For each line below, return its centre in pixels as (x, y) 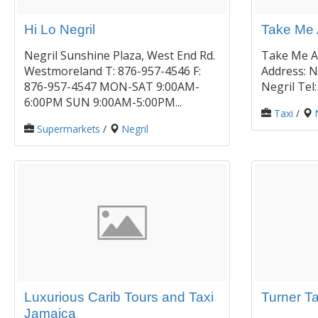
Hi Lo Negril (60, 30)
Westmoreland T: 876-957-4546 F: (113, 71)
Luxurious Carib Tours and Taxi (119, 297)
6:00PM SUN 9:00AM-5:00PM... (103, 103)
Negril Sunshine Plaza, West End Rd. (120, 56)
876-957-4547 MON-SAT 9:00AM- (112, 87)
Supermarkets (68, 129)
